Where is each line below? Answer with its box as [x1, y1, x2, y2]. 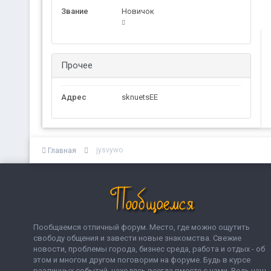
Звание [60, 7, 88, 16]
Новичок [121, 7, 154, 16]
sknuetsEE [121, 93, 158, 102]
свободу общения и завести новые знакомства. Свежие [33, 233, 241, 243]
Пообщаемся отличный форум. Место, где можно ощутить [33, 222, 250, 232]
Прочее [60, 60, 93, 71]
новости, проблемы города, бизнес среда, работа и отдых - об [33, 244, 265, 253]
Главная [45, 146, 78, 155]
